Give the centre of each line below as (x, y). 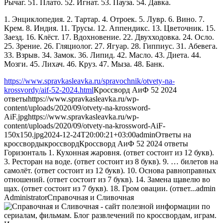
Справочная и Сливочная (91, 197)
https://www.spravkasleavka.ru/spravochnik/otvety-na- (89, 81)
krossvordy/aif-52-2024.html (49, 90)
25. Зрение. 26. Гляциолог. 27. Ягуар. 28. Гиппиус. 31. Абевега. (111, 46)
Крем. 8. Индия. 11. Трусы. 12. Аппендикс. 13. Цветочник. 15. (110, 28)
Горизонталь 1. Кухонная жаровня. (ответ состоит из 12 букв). (109, 152)
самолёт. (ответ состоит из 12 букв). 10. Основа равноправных (110, 170)
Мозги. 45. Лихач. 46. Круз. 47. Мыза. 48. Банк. (84, 64)
